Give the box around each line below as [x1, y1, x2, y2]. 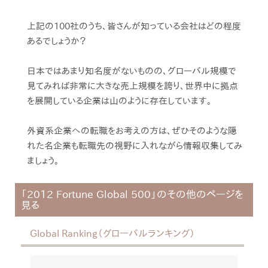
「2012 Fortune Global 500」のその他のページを [21, 189, 243, 199]
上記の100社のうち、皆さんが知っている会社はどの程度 [27, 22, 241, 31]
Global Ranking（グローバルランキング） [30, 229, 195, 238]
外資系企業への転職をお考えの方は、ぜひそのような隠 [27, 126, 237, 135]
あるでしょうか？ [27, 36, 86, 45]
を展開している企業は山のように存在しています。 [27, 96, 212, 105]
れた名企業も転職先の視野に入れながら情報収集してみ [27, 141, 242, 150]
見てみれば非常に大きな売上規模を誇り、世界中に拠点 [27, 81, 238, 90]
